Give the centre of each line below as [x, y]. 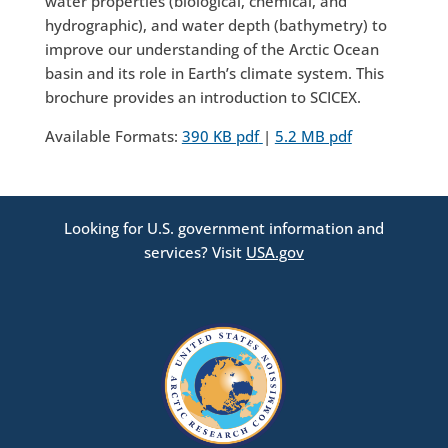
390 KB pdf [220, 135]
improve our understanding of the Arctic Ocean [211, 48]
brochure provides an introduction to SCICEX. [202, 96]
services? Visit [194, 251]
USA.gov [274, 251]
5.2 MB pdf [313, 135]
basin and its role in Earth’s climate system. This [214, 72]
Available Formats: [111, 135]
